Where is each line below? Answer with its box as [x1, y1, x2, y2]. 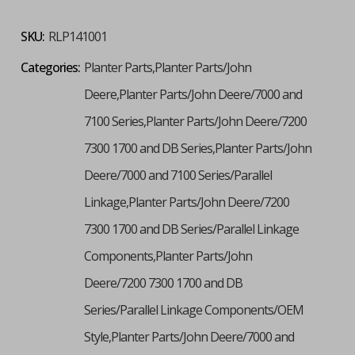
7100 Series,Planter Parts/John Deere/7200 [83, 112, 307, 130]
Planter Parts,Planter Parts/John [83, 58, 251, 76]
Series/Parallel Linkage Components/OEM [83, 300, 303, 319]
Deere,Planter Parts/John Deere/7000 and [83, 85, 302, 103]
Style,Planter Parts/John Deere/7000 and [83, 327, 294, 345]
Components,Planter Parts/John [83, 246, 252, 265]
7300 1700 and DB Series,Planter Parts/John [83, 139, 311, 157]
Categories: [21, 58, 80, 76]
